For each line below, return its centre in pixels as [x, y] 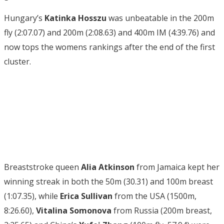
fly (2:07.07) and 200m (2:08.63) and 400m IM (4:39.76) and [109, 32]
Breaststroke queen [42, 167]
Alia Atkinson [108, 167]
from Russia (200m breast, [162, 210]
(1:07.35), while [32, 196]
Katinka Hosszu [75, 18]
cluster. [17, 61]
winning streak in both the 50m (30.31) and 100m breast [108, 181]
